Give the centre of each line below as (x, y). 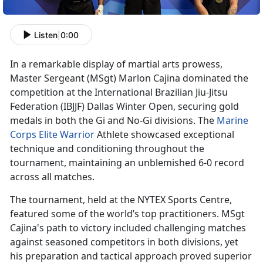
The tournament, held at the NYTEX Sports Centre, (121, 200)
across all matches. (53, 177)
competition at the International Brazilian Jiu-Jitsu (119, 92)
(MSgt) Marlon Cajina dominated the (168, 78)
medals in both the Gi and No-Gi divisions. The (113, 121)
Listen (46, 35)
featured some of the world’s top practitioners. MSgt (127, 214)
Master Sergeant (48, 78)
